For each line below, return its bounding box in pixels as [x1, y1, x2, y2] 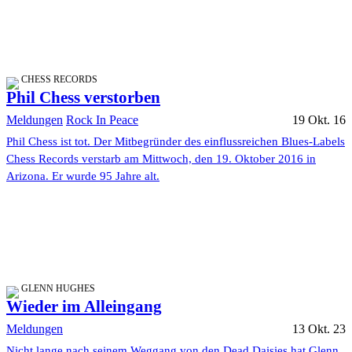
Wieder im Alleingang [6, 297, 162, 317]
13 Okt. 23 [292, 322, 346, 336]
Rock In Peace [66, 113, 138, 127]
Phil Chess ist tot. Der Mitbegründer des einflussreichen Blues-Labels [6, 135, 345, 148]
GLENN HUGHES [21, 283, 95, 295]
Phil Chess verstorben [6, 88, 160, 108]
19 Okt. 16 [292, 113, 346, 127]
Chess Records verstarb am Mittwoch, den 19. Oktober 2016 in [6, 152, 316, 166]
